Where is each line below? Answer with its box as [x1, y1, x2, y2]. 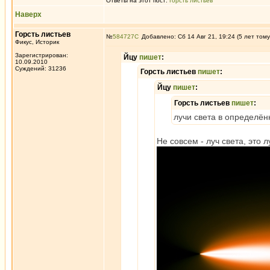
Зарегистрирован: [15, 52, 68, 58]
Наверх [15, 10, 42, 19]
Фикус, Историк [15, 39, 59, 45]
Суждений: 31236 [15, 65, 66, 72]
